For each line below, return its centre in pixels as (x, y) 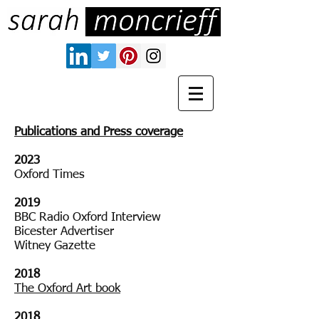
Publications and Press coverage (99, 132)
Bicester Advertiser (66, 232)
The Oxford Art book (67, 289)
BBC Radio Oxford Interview (88, 218)
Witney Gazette (55, 246)
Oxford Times (49, 175)
